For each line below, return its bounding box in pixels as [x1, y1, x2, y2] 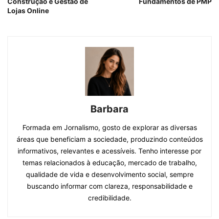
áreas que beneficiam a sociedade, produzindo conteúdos [16, 135, 203, 144]
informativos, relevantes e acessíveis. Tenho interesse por [18, 147, 201, 155]
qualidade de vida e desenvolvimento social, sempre [25, 170, 194, 179]
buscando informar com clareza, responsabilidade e [26, 182, 193, 191]
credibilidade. [88, 194, 131, 202]
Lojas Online [7, 6, 49, 15]
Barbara [90, 103, 129, 115]
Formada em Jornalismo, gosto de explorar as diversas [22, 123, 197, 132]
